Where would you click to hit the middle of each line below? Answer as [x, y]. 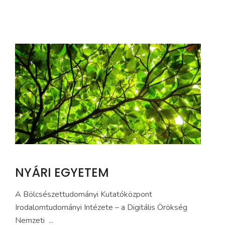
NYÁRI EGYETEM [62, 173]
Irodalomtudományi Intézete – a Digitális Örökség [101, 207]
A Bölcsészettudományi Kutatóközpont [84, 194]
